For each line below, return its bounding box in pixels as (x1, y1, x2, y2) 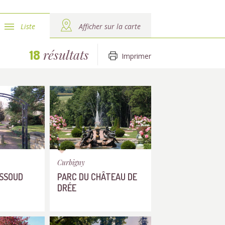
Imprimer (122, 51, 151, 61)
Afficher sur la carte (79, 22, 141, 31)
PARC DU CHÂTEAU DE (57, 171, 137, 182)
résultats (40, 46, 89, 63)
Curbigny (57, 158, 85, 167)
